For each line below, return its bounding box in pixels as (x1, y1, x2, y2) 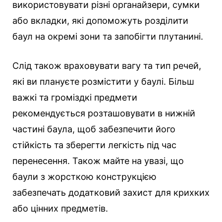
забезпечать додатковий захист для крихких (12, 187, 210, 198)
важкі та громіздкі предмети (12, 92, 137, 103)
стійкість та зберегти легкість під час (12, 140, 176, 151)
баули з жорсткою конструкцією (12, 171, 157, 182)
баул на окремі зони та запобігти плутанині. (12, 31, 203, 42)
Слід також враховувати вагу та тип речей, (12, 60, 201, 71)
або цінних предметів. (12, 203, 108, 214)
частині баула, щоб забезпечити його (12, 124, 175, 135)
